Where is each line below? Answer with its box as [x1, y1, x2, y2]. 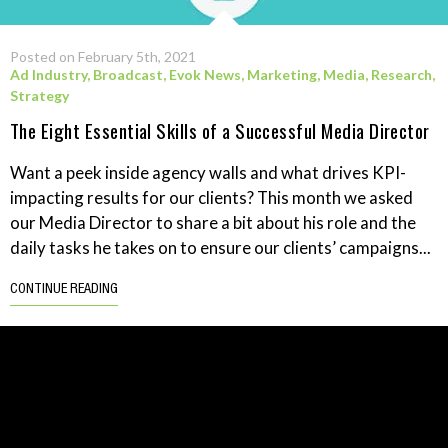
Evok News [169, 65, 241, 83]
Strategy [10, 86, 69, 104]
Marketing [247, 65, 317, 83]
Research [371, 65, 432, 83]
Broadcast [93, 65, 163, 83]
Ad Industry [10, 65, 87, 83]
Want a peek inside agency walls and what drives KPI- [10, 161, 406, 183]
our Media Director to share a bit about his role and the [10, 211, 416, 233]
